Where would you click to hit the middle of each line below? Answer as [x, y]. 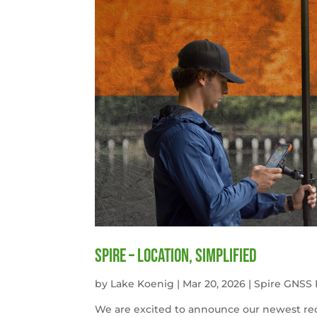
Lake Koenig [143, 283]
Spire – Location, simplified [176, 256]
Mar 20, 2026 [214, 283]
